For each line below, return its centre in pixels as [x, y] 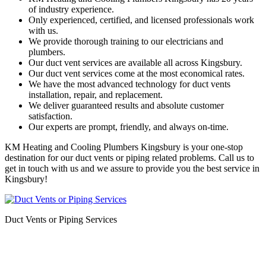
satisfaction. [50, 116]
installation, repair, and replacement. [96, 94]
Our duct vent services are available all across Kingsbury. [135, 62]
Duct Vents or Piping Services [61, 219]
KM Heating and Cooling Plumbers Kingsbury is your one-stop [124, 147]
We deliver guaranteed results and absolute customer [126, 105]
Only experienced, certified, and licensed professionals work [141, 20]
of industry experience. [71, 9]
